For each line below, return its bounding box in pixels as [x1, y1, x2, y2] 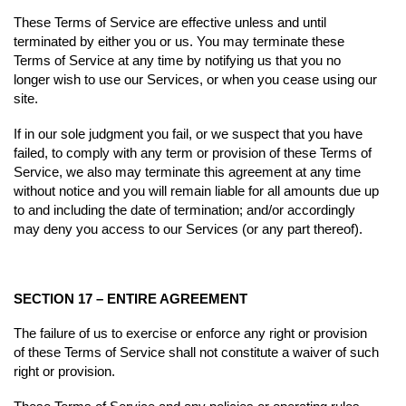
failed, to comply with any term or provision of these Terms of [14, 144, 372, 160]
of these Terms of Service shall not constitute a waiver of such [14, 344, 379, 361]
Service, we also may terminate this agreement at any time [14, 163, 361, 179]
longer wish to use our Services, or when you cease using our [14, 72, 377, 88]
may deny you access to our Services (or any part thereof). [14, 220, 362, 237]
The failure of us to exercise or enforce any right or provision [14, 325, 367, 342]
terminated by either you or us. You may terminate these [14, 34, 344, 50]
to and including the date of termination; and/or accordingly [14, 201, 355, 217]
